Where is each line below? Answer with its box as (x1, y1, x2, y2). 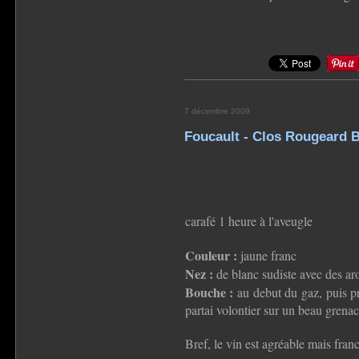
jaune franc (236, 246, 296, 264)
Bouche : (184, 282, 234, 301)
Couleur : (184, 245, 237, 264)
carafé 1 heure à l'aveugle (184, 212, 313, 229)
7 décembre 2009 (184, 106, 250, 115)
